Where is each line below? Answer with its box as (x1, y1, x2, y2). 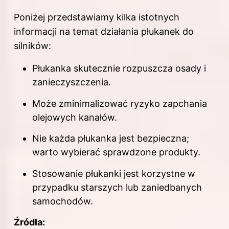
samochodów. (32, 195, 93, 207)
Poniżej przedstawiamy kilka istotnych (14, 12, 179, 23)
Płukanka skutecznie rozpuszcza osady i (32, 63, 206, 74)
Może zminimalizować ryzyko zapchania (32, 98, 207, 109)
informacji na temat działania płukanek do (14, 26, 194, 37)
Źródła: (14, 216, 45, 227)
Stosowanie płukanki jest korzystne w (32, 168, 195, 179)
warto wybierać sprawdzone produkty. (32, 147, 200, 158)
